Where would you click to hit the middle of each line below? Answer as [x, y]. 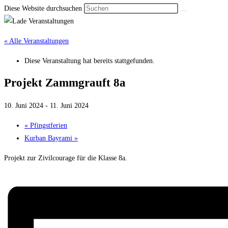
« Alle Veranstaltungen [36, 41]
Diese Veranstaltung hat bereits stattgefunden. [90, 61]
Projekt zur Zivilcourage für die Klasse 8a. [66, 158]
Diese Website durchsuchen [44, 8]
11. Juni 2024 [69, 105]
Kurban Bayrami [49, 138]
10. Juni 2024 [24, 105]
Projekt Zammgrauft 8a [65, 83]
